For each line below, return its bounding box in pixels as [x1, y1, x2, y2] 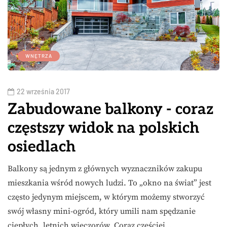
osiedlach [8, 138, 75, 157]
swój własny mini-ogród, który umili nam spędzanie [8, 206, 196, 217]
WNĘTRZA [25, 53, 52, 59]
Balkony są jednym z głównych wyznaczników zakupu [8, 164, 202, 174]
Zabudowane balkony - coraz [8, 100, 213, 119]
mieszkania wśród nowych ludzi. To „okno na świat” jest [8, 178, 211, 188]
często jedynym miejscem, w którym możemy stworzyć [8, 192, 205, 203]
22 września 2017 [17, 87, 70, 96]
